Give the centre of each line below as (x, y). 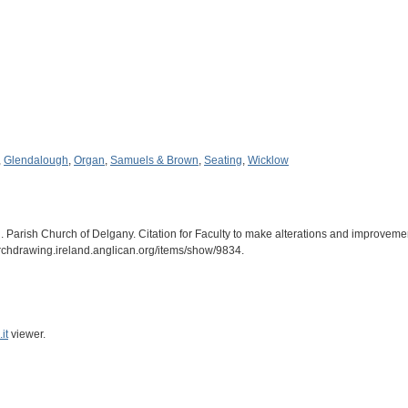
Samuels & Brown (154, 160)
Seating (223, 160)
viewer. (27, 334)
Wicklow (268, 160)
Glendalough (36, 160)
